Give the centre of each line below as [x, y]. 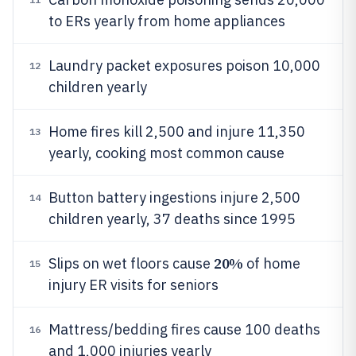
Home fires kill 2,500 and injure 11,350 [177, 132]
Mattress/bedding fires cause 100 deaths [184, 329]
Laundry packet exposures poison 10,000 [184, 66]
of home [271, 263]
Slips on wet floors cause [131, 263]
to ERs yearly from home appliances [167, 21]
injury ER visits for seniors [133, 285]
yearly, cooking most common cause [166, 153]
